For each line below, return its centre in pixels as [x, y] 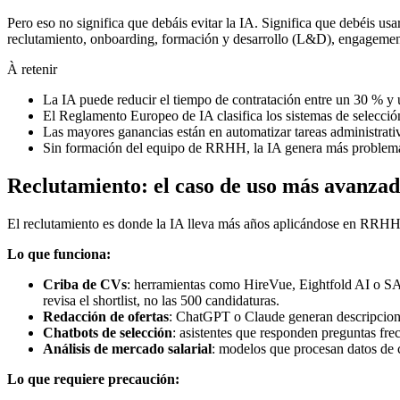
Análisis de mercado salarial [127, 348]
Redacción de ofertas [106, 316]
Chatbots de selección [108, 332]
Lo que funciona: [59, 254]
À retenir [32, 69]
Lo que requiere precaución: [93, 379]
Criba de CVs [85, 284]
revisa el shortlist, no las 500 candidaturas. [161, 300]
